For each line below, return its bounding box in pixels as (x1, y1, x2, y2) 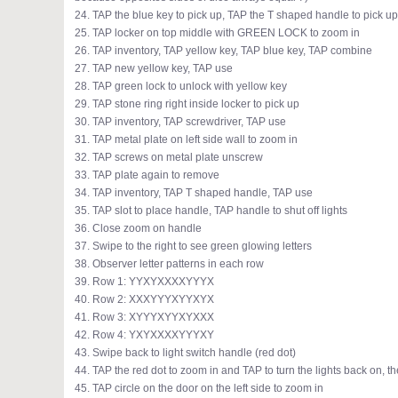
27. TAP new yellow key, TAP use (75, 62, 233, 75)
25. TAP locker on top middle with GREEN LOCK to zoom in (75, 27, 360, 39)
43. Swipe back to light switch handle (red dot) (75, 346, 296, 359)
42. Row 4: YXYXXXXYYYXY (75, 329, 214, 341)
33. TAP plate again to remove (75, 169, 219, 181)
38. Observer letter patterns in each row (75, 258, 264, 270)
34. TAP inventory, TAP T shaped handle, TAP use (75, 187, 313, 199)
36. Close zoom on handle (75, 222, 202, 235)
